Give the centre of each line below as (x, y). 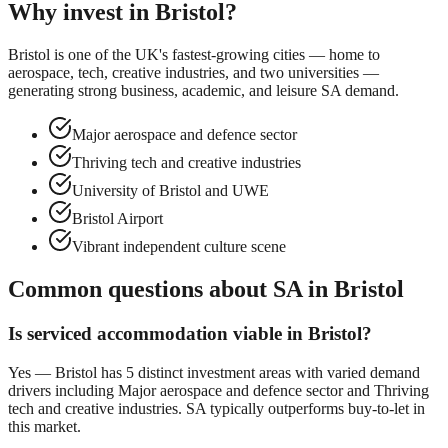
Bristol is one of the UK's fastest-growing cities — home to (194, 55)
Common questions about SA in (171, 289)
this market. (44, 426)
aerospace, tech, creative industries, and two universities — (193, 73)
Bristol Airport (117, 219)
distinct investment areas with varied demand (277, 372)
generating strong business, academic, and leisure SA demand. (203, 91)
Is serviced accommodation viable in (158, 333)
